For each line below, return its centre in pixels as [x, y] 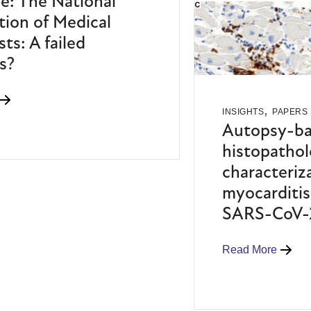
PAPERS [290, 112]
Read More [250, 250]
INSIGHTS [243, 112]
